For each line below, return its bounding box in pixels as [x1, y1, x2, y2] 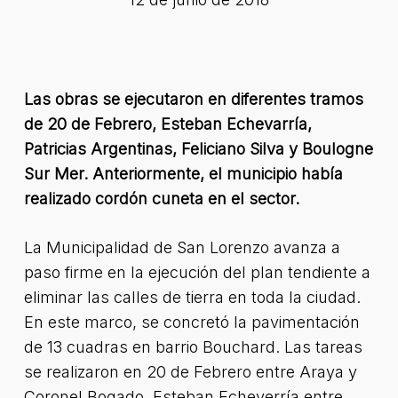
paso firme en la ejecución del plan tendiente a [23, 263, 370, 282]
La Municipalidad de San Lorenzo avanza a [23, 238, 340, 257]
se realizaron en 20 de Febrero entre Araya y [23, 362, 357, 381]
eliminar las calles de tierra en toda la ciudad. [23, 288, 361, 306]
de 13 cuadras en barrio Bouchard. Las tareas [23, 338, 362, 356]
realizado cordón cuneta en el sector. [23, 189, 299, 208]
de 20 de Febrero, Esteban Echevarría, [23, 115, 312, 133]
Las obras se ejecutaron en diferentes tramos [23, 90, 363, 108]
